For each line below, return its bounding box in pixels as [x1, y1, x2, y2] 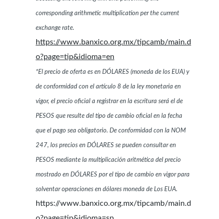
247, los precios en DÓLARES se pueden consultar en [35, 142, 176, 149]
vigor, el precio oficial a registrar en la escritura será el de [35, 98, 183, 105]
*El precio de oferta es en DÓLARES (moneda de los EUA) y [35, 69, 189, 76]
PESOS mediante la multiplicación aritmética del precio [35, 157, 181, 164]
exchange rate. [35, 25, 74, 32]
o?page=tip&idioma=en [35, 53, 114, 61]
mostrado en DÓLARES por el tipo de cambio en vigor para [35, 172, 190, 178]
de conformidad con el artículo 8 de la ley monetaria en [35, 84, 181, 90]
